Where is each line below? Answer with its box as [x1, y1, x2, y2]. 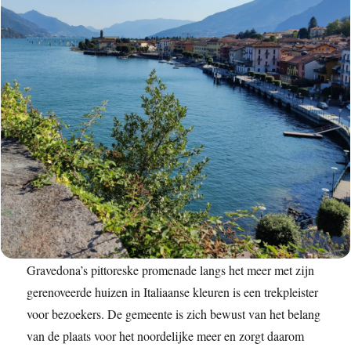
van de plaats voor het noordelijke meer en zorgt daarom [27, 327, 305, 344]
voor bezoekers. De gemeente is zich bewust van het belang [27, 306, 321, 322]
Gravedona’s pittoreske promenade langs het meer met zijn [27, 262, 315, 278]
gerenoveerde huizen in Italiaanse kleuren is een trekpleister [27, 284, 319, 300]
